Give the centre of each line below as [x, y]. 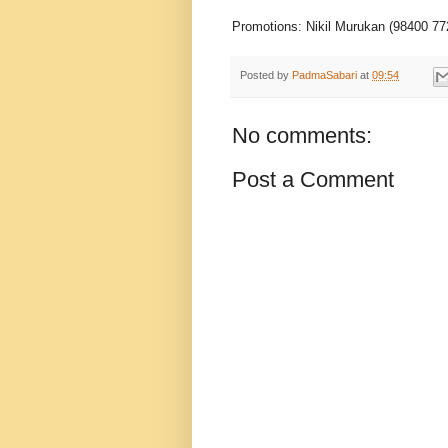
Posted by [266, 75]
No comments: [302, 135]
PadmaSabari [324, 75]
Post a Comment [313, 179]
